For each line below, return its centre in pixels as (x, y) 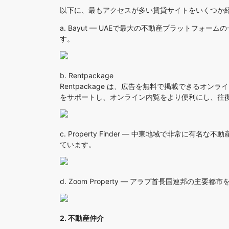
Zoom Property (94, 181)
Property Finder (94, 134)
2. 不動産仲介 (82, 218)
